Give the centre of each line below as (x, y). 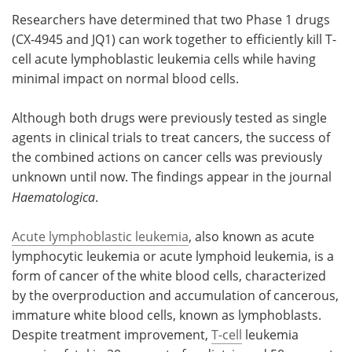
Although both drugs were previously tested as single (169, 117)
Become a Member (264, 66)
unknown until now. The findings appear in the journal (172, 176)
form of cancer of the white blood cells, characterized (169, 275)
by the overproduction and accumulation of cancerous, (175, 295)
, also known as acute (251, 236)
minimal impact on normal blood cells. (125, 78)
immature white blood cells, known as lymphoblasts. (167, 315)
